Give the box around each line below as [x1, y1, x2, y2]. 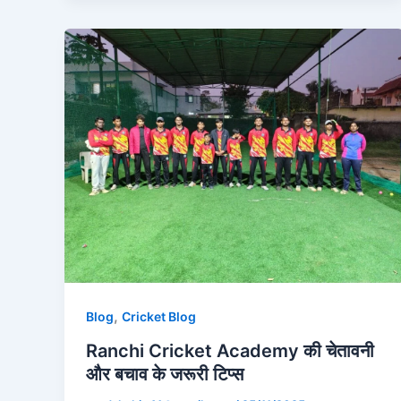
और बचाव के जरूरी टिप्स [86, 363, 243, 386]
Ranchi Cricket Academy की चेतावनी [86, 340, 374, 363]
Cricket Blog [122, 309, 196, 325]
